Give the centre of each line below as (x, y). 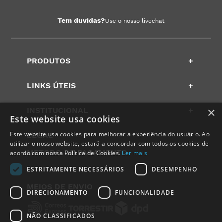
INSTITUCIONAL (58, 111)
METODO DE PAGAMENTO (77, 153)
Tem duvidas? (81, 21)
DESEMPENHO (174, 169)
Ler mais (135, 153)
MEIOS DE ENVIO (60, 187)
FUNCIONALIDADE (145, 192)
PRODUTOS (49, 61)
